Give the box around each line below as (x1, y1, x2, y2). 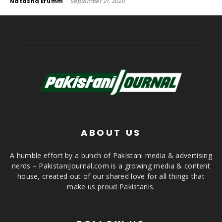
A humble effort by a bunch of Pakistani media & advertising (10, 151, 212, 161)
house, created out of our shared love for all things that (17, 171, 205, 181)
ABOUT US (81, 126, 141, 139)
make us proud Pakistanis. (67, 182, 155, 192)
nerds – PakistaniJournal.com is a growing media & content (11, 161, 211, 171)
